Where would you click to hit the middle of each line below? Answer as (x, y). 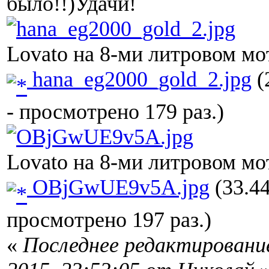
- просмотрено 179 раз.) (115, 112)
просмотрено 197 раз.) (109, 220)
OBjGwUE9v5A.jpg (118, 188)
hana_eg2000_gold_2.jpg (139, 80)
